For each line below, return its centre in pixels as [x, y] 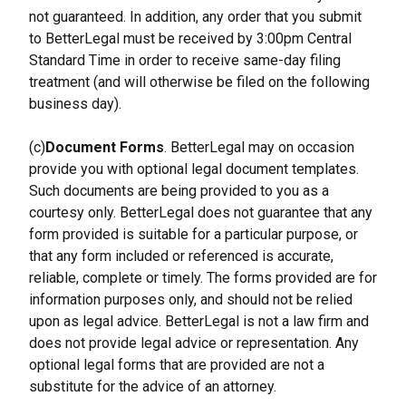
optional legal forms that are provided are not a [177, 365]
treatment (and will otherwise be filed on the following [199, 82]
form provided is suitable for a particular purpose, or [193, 234]
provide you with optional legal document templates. [194, 169]
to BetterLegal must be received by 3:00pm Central [190, 39]
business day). [75, 104]
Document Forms [105, 147]
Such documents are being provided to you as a [179, 191]
